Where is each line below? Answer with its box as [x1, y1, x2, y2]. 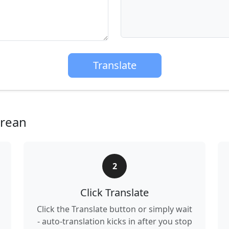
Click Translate [80, 186, 149, 199]
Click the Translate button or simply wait [37, 203, 192, 215]
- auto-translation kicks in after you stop [37, 216, 192, 227]
